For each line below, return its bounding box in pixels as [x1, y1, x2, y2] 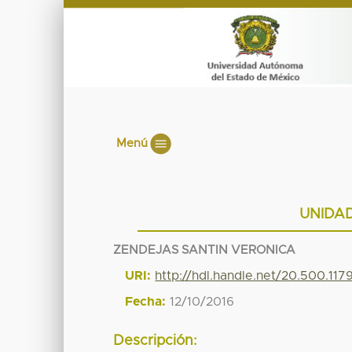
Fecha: [125, 295, 167, 308]
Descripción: [113, 334, 198, 349]
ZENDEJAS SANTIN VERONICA [113, 244, 296, 256]
